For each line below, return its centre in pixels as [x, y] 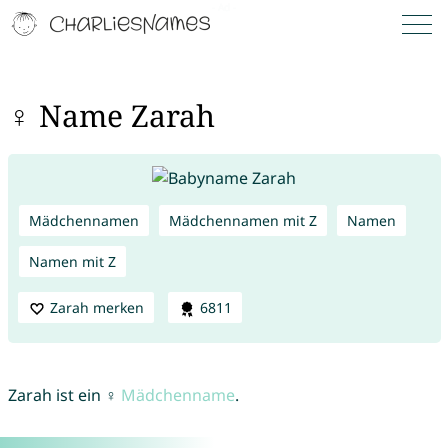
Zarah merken [96, 307]
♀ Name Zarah [111, 116]
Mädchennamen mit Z [242, 220]
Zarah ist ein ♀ [64, 395]
